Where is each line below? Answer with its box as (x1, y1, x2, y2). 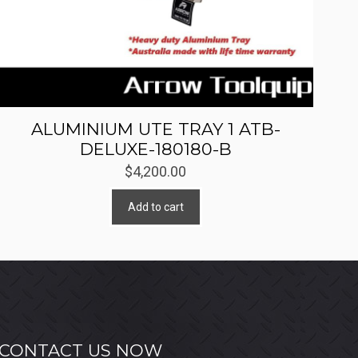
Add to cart (127, 201, 184, 214)
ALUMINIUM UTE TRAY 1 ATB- (30, 119, 280, 140)
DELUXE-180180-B (79, 139, 232, 160)
